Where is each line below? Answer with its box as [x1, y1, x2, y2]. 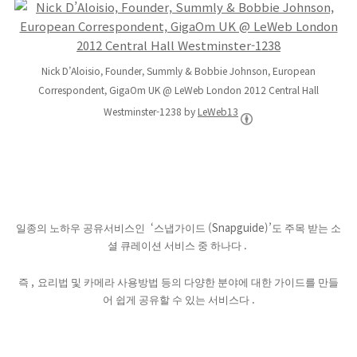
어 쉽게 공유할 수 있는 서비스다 [102, 294, 252, 306]
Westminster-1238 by [104, 104, 198, 118]
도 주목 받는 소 [272, 222, 341, 234]
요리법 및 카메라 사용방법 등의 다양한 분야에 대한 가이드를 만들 [37, 277, 339, 288]
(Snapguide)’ [208, 220, 272, 235]
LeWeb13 [198, 104, 238, 118]
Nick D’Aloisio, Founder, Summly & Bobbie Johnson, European [41, 64, 316, 77]
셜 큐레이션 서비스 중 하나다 [107, 240, 244, 252]
